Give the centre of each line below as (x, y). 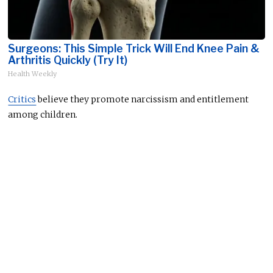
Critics (22, 99)
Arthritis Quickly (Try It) (68, 60)
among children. (43, 114)
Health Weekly (33, 73)
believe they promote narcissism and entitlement (143, 99)
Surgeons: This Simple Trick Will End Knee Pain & (134, 48)
